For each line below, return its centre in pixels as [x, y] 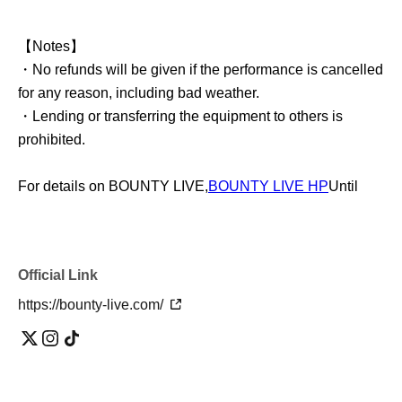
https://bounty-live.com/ [92, 305]
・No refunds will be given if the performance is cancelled [201, 70]
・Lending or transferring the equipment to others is [180, 117]
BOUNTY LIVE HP [268, 187]
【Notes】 [51, 47]
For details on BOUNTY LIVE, [113, 187]
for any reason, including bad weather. [139, 93]
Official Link [58, 275]
